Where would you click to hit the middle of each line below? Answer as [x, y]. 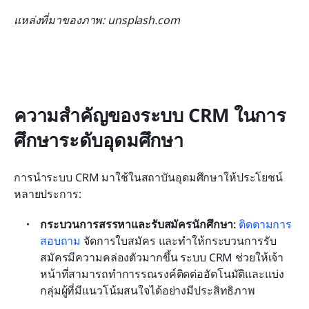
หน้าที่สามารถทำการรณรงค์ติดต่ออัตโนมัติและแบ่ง [162, 274]
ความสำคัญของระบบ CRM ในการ [150, 115]
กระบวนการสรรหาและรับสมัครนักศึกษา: [138, 225]
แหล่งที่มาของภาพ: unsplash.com [97, 20]
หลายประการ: [48, 194]
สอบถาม [61, 241]
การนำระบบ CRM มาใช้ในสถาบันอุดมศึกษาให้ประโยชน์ [148, 178]
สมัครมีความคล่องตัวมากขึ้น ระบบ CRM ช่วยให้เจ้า [162, 258]
